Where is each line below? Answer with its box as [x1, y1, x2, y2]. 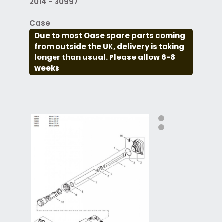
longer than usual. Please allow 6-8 [34, 52, 175, 62]
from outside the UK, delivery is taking [34, 41, 184, 52]
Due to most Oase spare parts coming [34, 30, 185, 41]
